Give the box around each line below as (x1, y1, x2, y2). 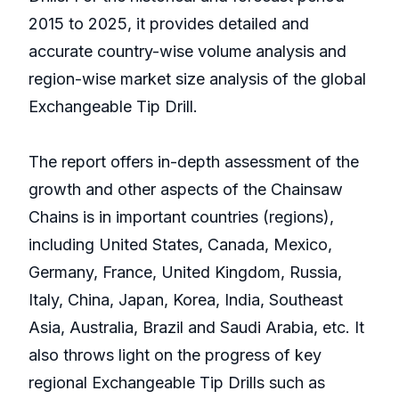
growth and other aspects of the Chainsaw (28, 180, 343, 199)
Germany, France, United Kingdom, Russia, (28, 263, 342, 282)
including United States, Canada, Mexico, (28, 235, 332, 255)
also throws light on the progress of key (28, 346, 322, 365)
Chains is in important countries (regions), (28, 208, 334, 227)
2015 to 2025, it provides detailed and (28, 14, 309, 34)
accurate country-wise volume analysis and (28, 42, 346, 61)
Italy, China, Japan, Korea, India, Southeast (28, 290, 343, 310)
